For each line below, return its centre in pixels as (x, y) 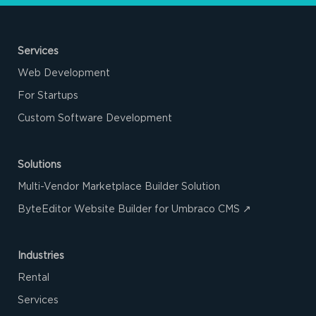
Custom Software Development (95, 119)
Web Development (64, 74)
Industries (41, 256)
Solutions (39, 165)
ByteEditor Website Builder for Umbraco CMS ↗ (134, 210)
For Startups (48, 96)
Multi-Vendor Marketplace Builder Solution (119, 187)
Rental (34, 278)
